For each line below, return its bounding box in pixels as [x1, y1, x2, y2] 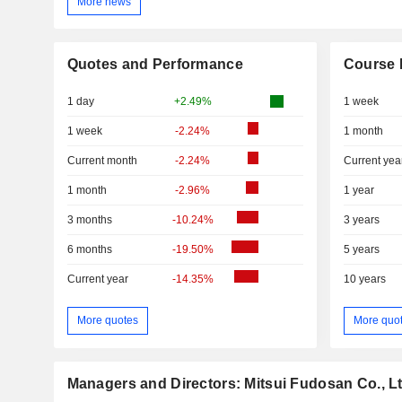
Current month [66, 154, 137, 168]
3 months [66, 214, 112, 227]
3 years [343, 214, 380, 227]
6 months [66, 243, 112, 257]
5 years [343, 243, 380, 257]
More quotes [76, 313, 138, 327]
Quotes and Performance [66, 57, 243, 73]
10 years [343, 273, 386, 286]
